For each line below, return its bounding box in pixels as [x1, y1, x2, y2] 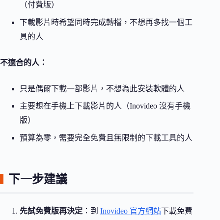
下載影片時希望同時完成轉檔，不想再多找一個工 [20, 18, 192, 27]
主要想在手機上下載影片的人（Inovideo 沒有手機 [20, 102, 191, 110]
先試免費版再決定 [20, 206, 82, 215]
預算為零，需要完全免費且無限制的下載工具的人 [20, 133, 192, 142]
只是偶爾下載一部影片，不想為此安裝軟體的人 [20, 84, 185, 93]
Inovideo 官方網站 [100, 206, 161, 215]
